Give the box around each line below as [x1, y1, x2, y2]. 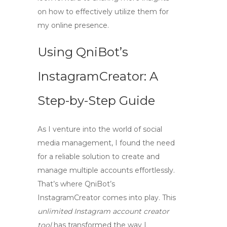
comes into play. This [100, 193, 176, 202]
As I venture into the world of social [37, 125, 162, 134]
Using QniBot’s [37, 45, 128, 59]
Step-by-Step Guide [37, 93, 155, 108]
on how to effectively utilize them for [37, 7, 169, 16]
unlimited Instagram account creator [37, 207, 169, 216]
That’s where [37, 179, 85, 188]
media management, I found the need [37, 138, 175, 147]
